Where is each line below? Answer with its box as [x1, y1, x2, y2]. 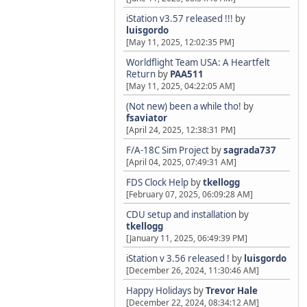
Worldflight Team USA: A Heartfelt [126, 56, 270, 69]
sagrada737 [223, 144, 276, 156]
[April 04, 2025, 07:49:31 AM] [126, 156, 236, 168]
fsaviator [126, 112, 167, 124]
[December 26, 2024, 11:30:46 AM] [126, 265, 259, 276]
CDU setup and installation [126, 208, 238, 221]
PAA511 [170, 68, 204, 80]
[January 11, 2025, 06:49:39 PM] [126, 232, 247, 244]
